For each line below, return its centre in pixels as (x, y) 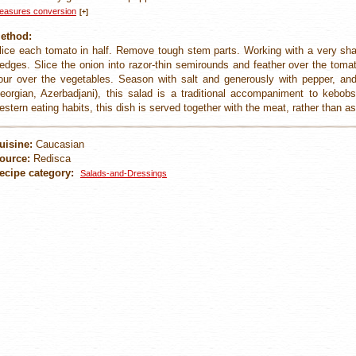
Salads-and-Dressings (124, 173)
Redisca (50, 159)
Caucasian (58, 144)
